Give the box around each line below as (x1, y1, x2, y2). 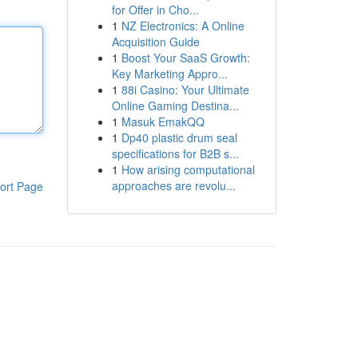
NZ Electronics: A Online (121, 18, 245, 34)
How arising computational (121, 161, 255, 177)
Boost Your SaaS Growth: (121, 50, 250, 66)
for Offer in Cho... (111, 2, 199, 18)
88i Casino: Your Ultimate (121, 82, 249, 97)
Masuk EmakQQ (121, 113, 205, 129)
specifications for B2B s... (111, 145, 239, 161)
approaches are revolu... (111, 177, 236, 193)
